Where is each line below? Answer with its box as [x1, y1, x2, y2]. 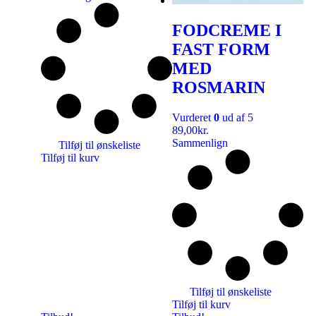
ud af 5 [219, 111, 253, 123]
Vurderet [172, 111, 214, 123]
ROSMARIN [172, 78, 265, 97]
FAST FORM [172, 39, 270, 59]
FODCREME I [172, 20, 281, 39]
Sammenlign [172, 136, 228, 149]
